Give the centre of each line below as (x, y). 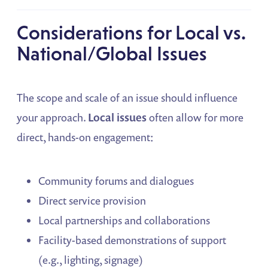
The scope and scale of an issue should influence (127, 98)
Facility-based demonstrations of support (133, 240)
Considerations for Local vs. (132, 33)
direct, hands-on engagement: (86, 137)
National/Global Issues (112, 54)
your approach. (53, 118)
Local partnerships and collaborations (124, 220)
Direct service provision (92, 201)
